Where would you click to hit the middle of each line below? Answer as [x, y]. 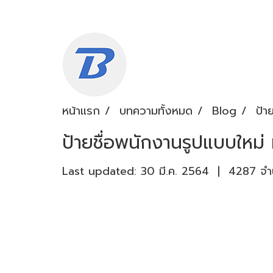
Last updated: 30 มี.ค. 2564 [136, 171]
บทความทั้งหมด [156, 111]
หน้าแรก [81, 111]
